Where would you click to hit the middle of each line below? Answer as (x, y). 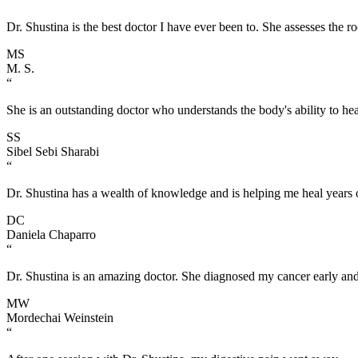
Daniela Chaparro (51, 234)
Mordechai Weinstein (60, 317)
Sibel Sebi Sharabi (53, 151)
